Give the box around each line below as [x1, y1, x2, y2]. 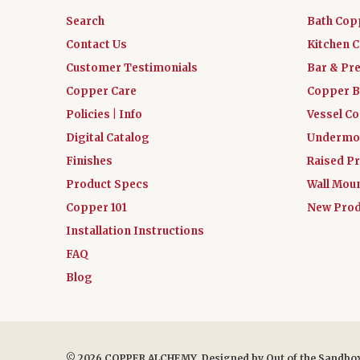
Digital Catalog [66, 130, 149, 145]
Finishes [66, 153, 112, 168]
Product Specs [66, 177, 149, 191]
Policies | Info [66, 107, 142, 121]
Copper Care [66, 84, 137, 98]
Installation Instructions [66, 223, 204, 238]
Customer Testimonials [66, 60, 198, 75]
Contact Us [66, 37, 127, 51]
